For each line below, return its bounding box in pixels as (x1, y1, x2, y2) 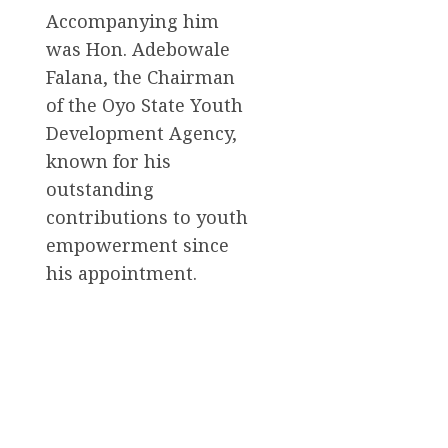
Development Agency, (46, 120, 237, 145)
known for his (46, 148, 171, 173)
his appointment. (46, 260, 197, 285)
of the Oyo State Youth (46, 92, 243, 117)
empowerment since (46, 232, 229, 257)
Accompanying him (46, 8, 219, 33)
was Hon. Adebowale (46, 36, 230, 61)
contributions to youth (46, 204, 248, 229)
